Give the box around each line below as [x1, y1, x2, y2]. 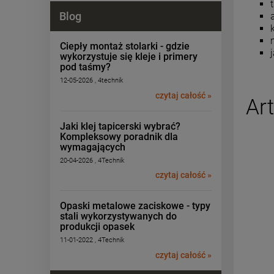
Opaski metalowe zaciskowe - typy [60, 200, 210, 212]
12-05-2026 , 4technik [60, 76, 123, 84]
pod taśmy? [60, 61, 111, 73]
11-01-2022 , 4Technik [60, 236, 124, 244]
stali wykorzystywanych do [60, 210, 177, 222]
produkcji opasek [60, 221, 135, 232]
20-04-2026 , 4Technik [60, 156, 124, 165]
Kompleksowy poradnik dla [60, 130, 178, 143]
